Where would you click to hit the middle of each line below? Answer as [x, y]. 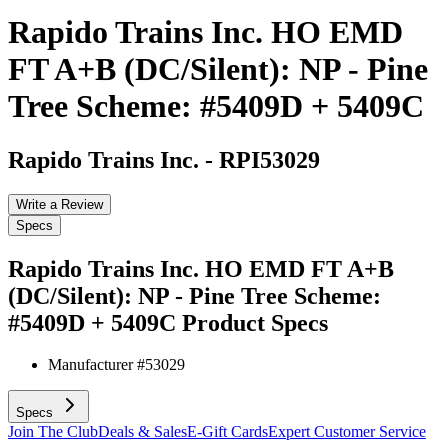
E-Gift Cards [227, 432]
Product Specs [255, 322]
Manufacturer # [96, 365]
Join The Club [53, 432]
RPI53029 [269, 159]
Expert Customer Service [347, 432]
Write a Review [59, 204]
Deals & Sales [142, 432]
